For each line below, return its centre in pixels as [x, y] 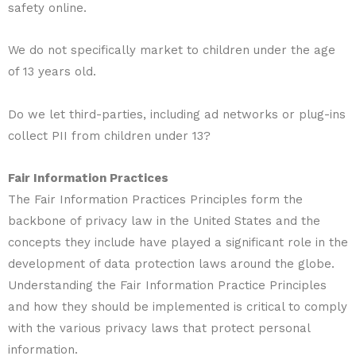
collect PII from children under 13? [109, 135]
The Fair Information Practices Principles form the [155, 199]
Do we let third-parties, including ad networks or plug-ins [177, 114]
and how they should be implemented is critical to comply [178, 306]
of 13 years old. [52, 72]
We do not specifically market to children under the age [172, 50]
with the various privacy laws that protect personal [159, 328]
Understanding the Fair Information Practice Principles [167, 285]
